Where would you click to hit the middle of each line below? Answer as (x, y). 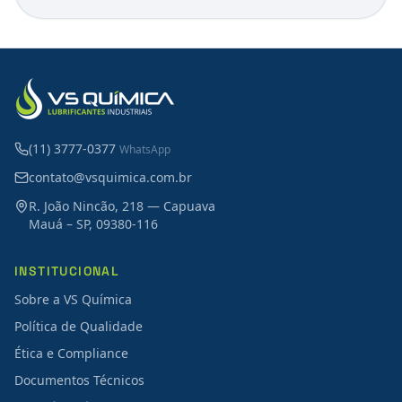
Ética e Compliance (71, 353)
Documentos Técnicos (79, 380)
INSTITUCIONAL (67, 271)
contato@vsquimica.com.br (110, 177)
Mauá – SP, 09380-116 (93, 224)
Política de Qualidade (79, 326)
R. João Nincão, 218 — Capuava (122, 206)
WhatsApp (145, 149)
